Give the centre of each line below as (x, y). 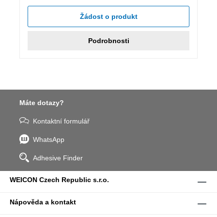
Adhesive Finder (58, 158)
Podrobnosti (108, 40)
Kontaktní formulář (61, 121)
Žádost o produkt (108, 16)
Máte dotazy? (42, 103)
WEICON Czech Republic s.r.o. (59, 180)
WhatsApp (49, 139)
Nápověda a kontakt (43, 202)
